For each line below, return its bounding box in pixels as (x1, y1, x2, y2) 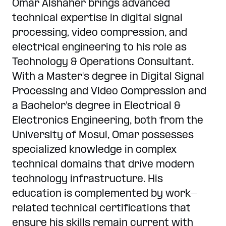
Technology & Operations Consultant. (12, 57, 194, 68)
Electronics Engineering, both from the (12, 116, 203, 127)
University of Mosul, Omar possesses (12, 130, 194, 141)
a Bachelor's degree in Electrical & (12, 101, 181, 112)
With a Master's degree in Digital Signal (12, 72, 204, 83)
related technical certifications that (12, 203, 191, 214)
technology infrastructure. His (12, 174, 163, 185)
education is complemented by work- (12, 189, 197, 200)
